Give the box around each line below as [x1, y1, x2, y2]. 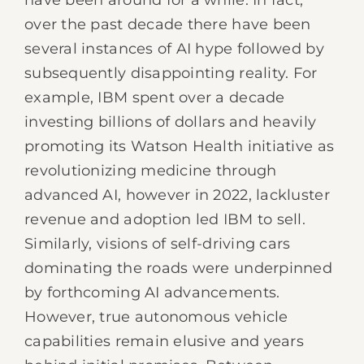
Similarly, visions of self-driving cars [24, 235, 291, 253]
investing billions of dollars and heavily [24, 113, 317, 131]
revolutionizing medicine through [24, 162, 277, 180]
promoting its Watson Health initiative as [24, 137, 335, 155]
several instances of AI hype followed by [24, 40, 324, 58]
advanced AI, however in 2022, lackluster [24, 186, 330, 204]
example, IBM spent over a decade [24, 89, 285, 106]
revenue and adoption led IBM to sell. [24, 210, 305, 228]
